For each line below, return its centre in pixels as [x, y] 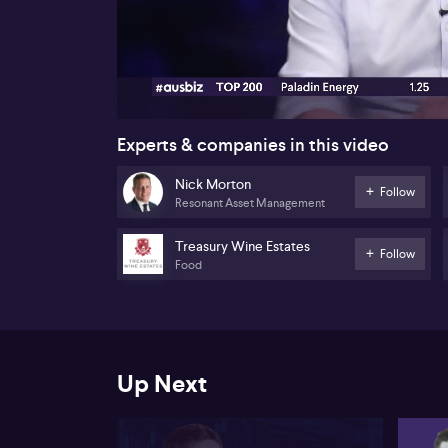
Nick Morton [213, 184]
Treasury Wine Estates [242, 246]
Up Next [162, 383]
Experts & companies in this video [253, 144]
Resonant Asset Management [250, 203]
